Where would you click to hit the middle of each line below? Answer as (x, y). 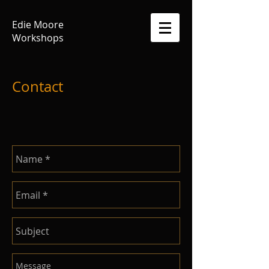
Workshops (38, 38)
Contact (38, 86)
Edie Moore (38, 25)
